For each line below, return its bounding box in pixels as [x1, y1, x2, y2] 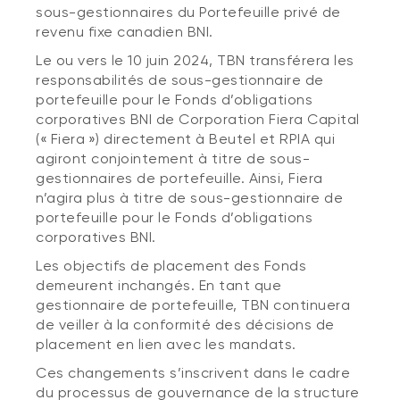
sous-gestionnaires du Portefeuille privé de [36, 4, 341, 21]
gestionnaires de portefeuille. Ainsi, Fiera [36, 170, 323, 187]
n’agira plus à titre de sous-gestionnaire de [36, 189, 343, 206]
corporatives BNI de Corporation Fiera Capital [36, 111, 360, 128]
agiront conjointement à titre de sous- [36, 150, 310, 167]
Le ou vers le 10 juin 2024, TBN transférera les [36, 52, 354, 69]
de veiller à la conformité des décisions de [36, 316, 335, 333]
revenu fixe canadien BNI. [36, 23, 213, 40]
